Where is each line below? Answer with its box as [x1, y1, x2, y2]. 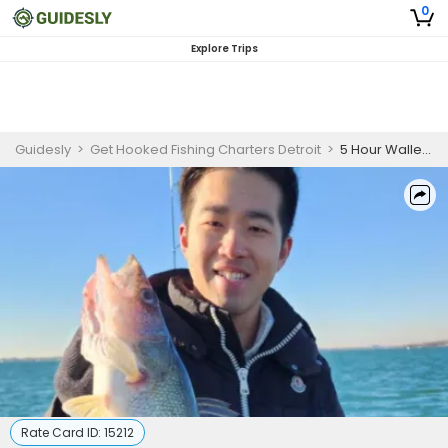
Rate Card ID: [21, 424, 104, 441]
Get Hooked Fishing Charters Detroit [90, 140, 321, 159]
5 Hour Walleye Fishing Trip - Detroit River [340, 140, 422, 159]
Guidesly [15, 140, 71, 159]
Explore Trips [190, 41, 258, 56]
